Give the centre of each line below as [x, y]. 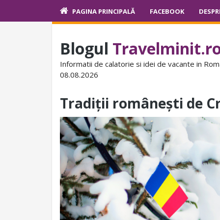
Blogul [86, 48]
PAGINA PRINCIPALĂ [104, 11]
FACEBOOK [167, 11]
